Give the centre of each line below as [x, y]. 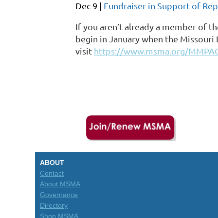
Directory [54, 205]
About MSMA [60, 184]
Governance [59, 195]
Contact [52, 173]
